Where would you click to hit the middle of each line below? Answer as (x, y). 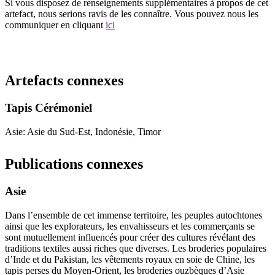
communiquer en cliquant (55, 25)
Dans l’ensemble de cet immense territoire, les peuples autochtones (134, 215)
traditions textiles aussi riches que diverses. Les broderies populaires (136, 248)
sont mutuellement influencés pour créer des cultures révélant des (130, 237)
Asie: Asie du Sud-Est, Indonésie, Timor (83, 131)
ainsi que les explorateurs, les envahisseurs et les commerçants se (130, 226)
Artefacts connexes (64, 81)
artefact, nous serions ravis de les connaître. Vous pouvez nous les (132, 14)
